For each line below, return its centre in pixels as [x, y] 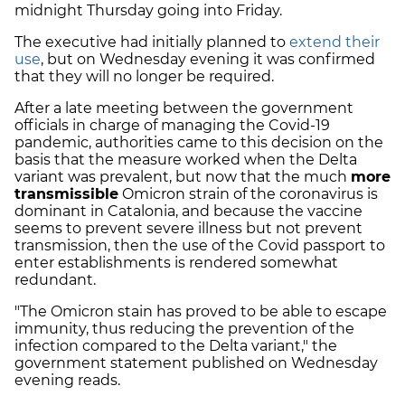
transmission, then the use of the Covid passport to [200, 246]
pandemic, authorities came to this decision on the [199, 143]
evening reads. [69, 381]
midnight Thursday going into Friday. [148, 11]
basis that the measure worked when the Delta [186, 160]
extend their [334, 42]
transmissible [66, 194]
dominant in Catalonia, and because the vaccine [188, 212]
